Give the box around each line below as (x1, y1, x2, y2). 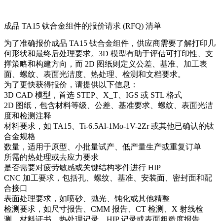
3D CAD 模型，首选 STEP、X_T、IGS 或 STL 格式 (4, 91, 182, 100)
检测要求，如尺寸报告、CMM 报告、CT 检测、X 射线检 (4, 205, 203, 214)
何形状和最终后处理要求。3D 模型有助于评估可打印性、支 (4, 49, 213, 58)
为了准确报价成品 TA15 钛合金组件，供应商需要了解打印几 (4, 39, 216, 48)
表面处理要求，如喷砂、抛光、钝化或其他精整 (4, 194, 170, 203)
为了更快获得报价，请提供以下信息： (4, 80, 138, 89)
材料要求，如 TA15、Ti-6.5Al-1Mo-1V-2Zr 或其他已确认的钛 (4, 122, 214, 131)
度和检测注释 (4, 111, 51, 120)
